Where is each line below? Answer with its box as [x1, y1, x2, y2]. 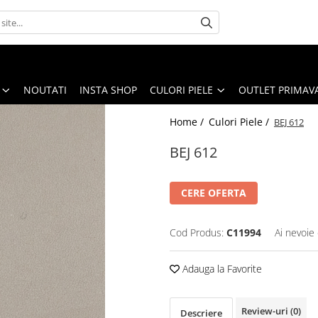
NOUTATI [23, 82, 67, 97]
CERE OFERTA [181, 185, 246, 199]
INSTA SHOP [79, 82, 137, 97]
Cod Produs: [170, 225, 224, 239]
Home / [170, 114, 207, 128]
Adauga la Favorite [180, 261, 262, 275]
